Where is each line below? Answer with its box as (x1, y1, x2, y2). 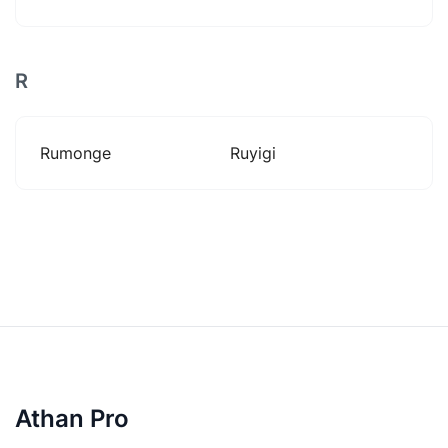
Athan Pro (15, 404, 129, 433)
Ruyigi (230, 142, 276, 163)
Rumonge (40, 142, 111, 163)
